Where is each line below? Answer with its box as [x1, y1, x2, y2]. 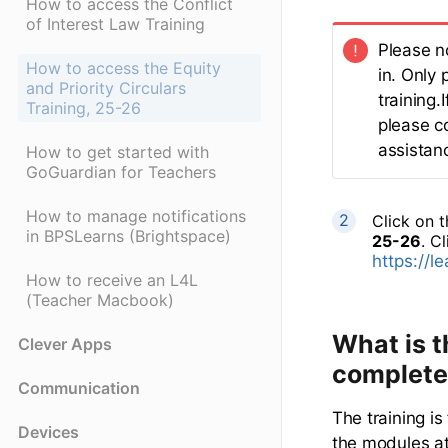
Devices [18, 422, 79, 443]
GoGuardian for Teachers [26, 162, 216, 183]
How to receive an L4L [26, 270, 198, 291]
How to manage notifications [26, 206, 246, 227]
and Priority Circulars [26, 78, 186, 99]
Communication [18, 378, 140, 399]
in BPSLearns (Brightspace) [26, 226, 231, 247]
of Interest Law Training [26, 14, 205, 35]
